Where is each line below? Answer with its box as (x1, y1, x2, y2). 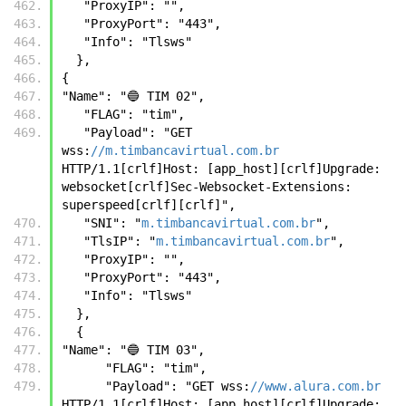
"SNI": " (83, 215, 141, 230)
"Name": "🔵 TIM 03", (62, 342, 205, 357)
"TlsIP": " (83, 233, 156, 248)
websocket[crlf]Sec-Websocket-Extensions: (62, 179, 352, 194)
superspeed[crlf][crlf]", (62, 197, 236, 212)
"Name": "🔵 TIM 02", (62, 88, 205, 103)
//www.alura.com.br (250, 378, 381, 393)
